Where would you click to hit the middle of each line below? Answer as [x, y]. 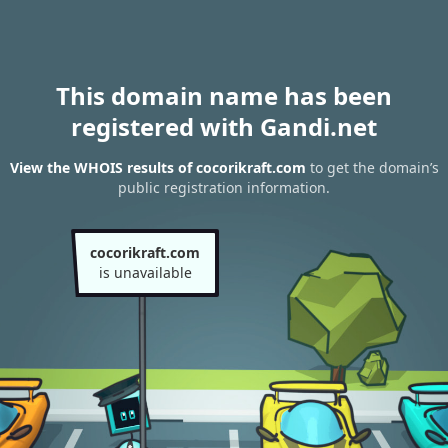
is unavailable [145, 272]
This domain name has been [224, 95]
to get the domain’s [372, 168]
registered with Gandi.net [224, 126]
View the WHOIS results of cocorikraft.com [157, 168]
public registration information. [224, 188]
